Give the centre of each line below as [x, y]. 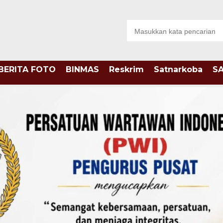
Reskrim [126, 69]
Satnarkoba [178, 69]
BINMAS [82, 69]
